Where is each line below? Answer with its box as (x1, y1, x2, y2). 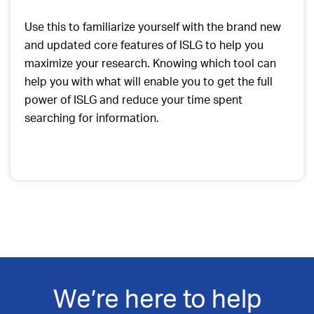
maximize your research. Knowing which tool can (25, 56, 276, 70)
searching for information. (25, 111, 159, 125)
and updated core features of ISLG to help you (25, 38, 264, 52)
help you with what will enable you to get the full (25, 74, 273, 88)
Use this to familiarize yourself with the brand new (25, 20, 281, 34)
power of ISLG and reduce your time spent (25, 93, 243, 107)
